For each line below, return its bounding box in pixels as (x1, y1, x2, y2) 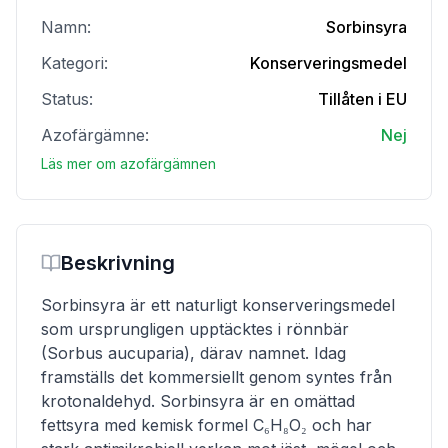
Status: (41, 89, 93, 109)
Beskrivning (61, 251, 175, 275)
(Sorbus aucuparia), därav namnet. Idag (41, 343, 346, 363)
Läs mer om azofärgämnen (41, 155, 216, 172)
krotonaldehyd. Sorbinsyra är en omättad (41, 391, 355, 411)
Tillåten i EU (318, 89, 407, 109)
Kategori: (41, 53, 108, 73)
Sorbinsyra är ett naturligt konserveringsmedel (41, 295, 395, 315)
